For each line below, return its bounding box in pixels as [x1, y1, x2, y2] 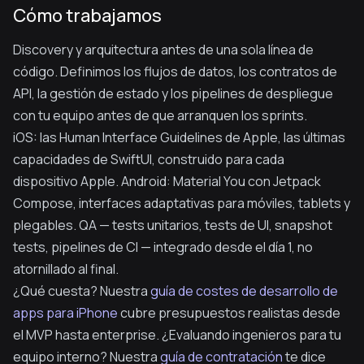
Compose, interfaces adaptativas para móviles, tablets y [13, 194, 350, 212]
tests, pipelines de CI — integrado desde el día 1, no [13, 238, 313, 256]
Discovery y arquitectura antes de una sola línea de [13, 41, 314, 58]
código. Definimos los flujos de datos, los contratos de [13, 63, 337, 80]
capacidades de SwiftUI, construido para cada [13, 150, 284, 168]
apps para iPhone [13, 304, 118, 322]
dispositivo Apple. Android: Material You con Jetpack [13, 172, 321, 190]
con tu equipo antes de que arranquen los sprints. [13, 106, 307, 124]
